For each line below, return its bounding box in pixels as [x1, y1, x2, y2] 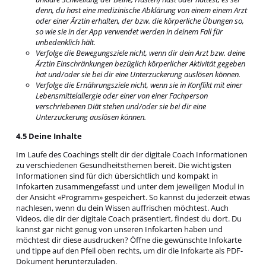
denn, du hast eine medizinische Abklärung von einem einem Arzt [35, 5, 247, 16]
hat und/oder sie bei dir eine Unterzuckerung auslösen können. [35, 69, 240, 80]
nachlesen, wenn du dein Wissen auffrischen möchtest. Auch [15, 202, 229, 214]
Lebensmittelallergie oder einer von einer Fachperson [35, 90, 208, 102]
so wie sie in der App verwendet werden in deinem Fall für [35, 26, 223, 37]
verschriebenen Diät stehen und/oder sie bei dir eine [35, 101, 206, 112]
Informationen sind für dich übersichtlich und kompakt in [15, 170, 218, 182]
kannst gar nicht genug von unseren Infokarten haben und [15, 224, 223, 235]
